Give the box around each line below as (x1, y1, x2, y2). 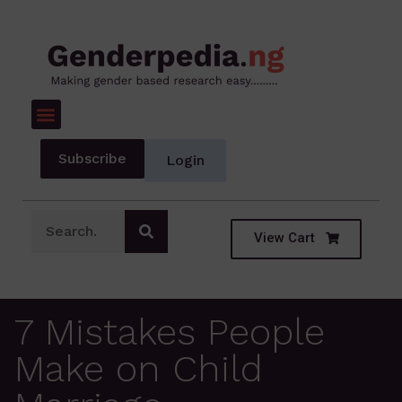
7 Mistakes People (14, 310, 325, 354)
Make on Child (14, 346, 263, 390)
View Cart (253, 229, 315, 246)
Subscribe (57, 150, 127, 167)
